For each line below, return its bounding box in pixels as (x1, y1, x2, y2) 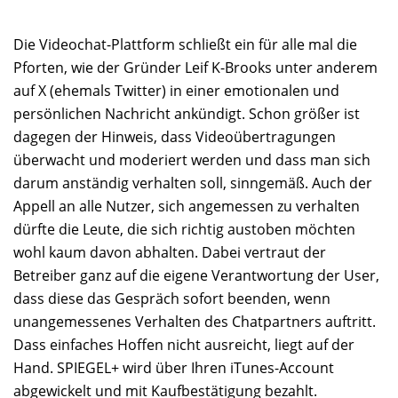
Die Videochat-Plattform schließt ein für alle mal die (13, 35, 357, 54)
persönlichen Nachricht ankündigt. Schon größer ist (13, 104, 360, 123)
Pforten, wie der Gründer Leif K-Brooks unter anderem (13, 58, 378, 77)
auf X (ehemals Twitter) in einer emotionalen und (13, 81, 339, 100)
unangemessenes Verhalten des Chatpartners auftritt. (13, 312, 376, 331)
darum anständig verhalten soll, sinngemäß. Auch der (13, 173, 372, 193)
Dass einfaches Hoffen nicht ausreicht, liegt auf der (13, 335, 354, 354)
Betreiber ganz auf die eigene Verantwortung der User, (13, 266, 379, 285)
